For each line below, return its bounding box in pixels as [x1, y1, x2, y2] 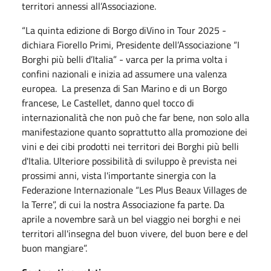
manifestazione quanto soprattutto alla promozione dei [22, 124, 247, 139]
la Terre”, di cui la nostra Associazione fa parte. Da [22, 197, 224, 212]
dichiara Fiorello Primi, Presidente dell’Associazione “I [22, 37, 240, 52]
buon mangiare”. [22, 240, 87, 255]
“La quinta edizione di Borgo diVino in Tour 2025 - [22, 22, 226, 38]
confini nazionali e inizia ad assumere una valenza [22, 66, 227, 81]
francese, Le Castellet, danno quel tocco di [22, 95, 194, 110]
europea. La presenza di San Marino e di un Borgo [22, 80, 227, 96]
